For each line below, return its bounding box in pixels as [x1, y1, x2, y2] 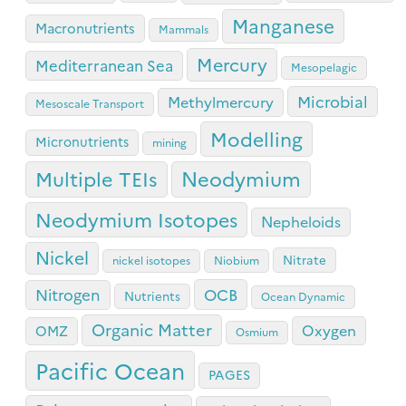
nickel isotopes [112, 251, 190, 267]
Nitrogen [35, 283, 101, 304]
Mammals [159, 20, 208, 36]
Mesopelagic [291, 58, 357, 74]
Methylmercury [168, 91, 274, 111]
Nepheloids [261, 210, 341, 231]
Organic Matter [92, 317, 212, 341]
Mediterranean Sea [35, 53, 173, 75]
